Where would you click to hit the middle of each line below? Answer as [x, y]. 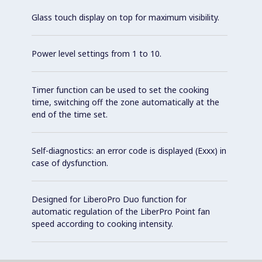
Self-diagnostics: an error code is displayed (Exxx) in [129, 150]
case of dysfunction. [70, 163]
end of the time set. [70, 114]
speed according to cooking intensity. [102, 223]
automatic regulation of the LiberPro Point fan [121, 211]
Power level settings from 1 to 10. [96, 53]
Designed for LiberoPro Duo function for [109, 199]
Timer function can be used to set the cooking [120, 89]
